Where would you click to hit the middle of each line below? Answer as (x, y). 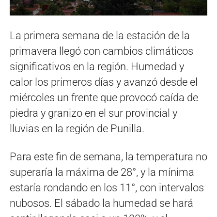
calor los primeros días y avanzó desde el (104, 82)
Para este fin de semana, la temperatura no (108, 157)
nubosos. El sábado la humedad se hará (101, 203)
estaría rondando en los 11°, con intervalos (107, 188)
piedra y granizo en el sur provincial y (93, 113)
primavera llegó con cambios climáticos (101, 51)
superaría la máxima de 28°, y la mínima (102, 172)
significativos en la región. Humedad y (97, 67)
